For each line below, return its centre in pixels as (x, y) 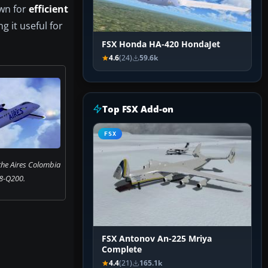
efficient (48, 9)
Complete (122, 250)
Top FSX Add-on (138, 109)
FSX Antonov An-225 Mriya (157, 239)
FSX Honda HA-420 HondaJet (161, 45)
